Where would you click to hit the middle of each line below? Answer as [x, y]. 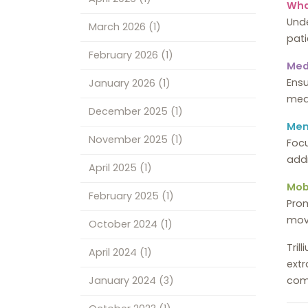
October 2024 [124, 224]
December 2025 [129, 112]
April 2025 [114, 168]
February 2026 [124, 55]
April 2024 [114, 253]
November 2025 [129, 140]
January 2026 [123, 84]
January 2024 [123, 281]
